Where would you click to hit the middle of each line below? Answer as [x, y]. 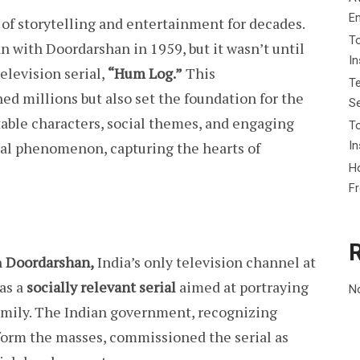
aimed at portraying [242, 287]
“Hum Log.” [145, 73]
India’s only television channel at [205, 262]
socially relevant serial [101, 287]
